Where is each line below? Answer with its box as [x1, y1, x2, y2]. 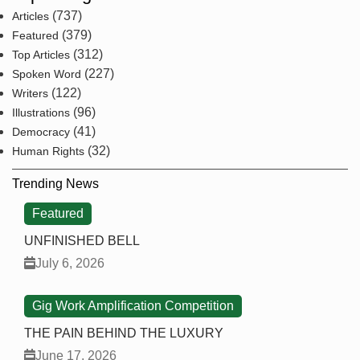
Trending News [12, 177, 99, 191]
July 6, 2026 [35, 256, 104, 270]
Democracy [12, 125, 70, 139]
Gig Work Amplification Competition [32, 299, 234, 313]
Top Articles [12, 48, 70, 62]
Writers [12, 87, 48, 100]
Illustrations [12, 106, 70, 120]
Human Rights [12, 145, 84, 158]
